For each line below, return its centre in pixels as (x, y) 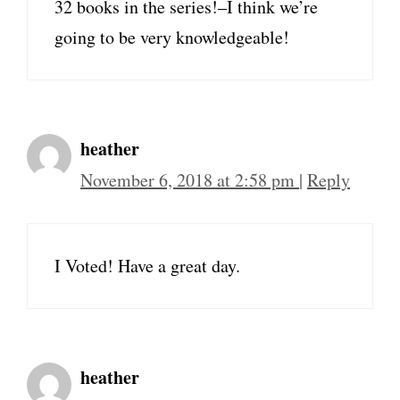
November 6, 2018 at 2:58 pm (190, 180)
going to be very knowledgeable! (172, 37)
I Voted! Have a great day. (147, 266)
